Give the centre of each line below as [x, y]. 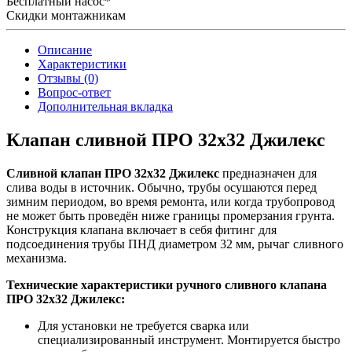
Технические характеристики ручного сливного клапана [167, 285]
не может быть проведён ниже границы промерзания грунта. [170, 216]
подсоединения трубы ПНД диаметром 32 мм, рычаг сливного [175, 244]
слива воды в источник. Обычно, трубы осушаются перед [161, 188]
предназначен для [268, 174]
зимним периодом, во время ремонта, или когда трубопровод [170, 202]
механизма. [37, 258]
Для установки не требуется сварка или [143, 326]
